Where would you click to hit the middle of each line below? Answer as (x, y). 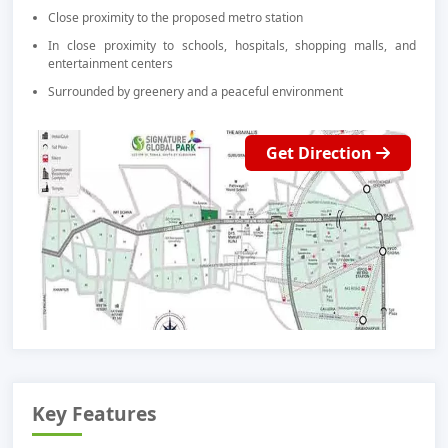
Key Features (95, 414)
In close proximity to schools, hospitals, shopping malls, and (232, 45)
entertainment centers (111, 63)
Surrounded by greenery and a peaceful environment (196, 91)
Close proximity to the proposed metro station (176, 17)
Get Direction (320, 152)
